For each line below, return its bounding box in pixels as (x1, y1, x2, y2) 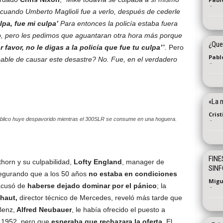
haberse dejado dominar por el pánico (27, 182, 157, 190)
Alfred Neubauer (14, 206, 72, 214)
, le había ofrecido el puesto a (71, 206, 165, 214)
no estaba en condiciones (88, 170, 177, 178)
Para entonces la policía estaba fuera (58, 19, 178, 27)
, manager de (121, 158, 164, 166)
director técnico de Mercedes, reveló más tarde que (17, 194, 182, 202)
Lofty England (73, 158, 122, 166)
